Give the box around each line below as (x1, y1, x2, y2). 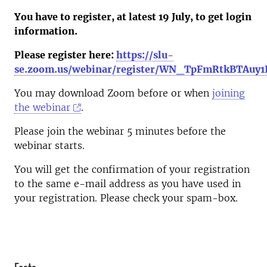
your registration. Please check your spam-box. (14, 192, 238, 204)
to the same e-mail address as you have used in (14, 178, 241, 190)
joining (212, 87, 245, 99)
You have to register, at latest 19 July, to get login (14, 11, 252, 23)
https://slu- (116, 49, 173, 61)
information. (14, 25, 77, 37)
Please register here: (14, 49, 116, 61)
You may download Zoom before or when (14, 87, 212, 99)
